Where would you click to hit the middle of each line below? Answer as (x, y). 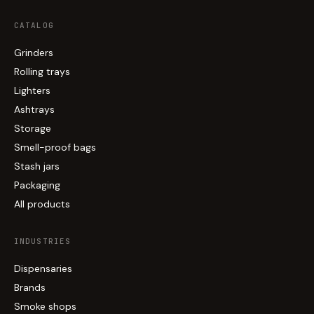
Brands (30, 287)
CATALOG (34, 25)
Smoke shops (45, 306)
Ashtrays (34, 109)
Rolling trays (42, 71)
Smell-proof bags (55, 147)
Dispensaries (43, 268)
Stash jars (37, 166)
